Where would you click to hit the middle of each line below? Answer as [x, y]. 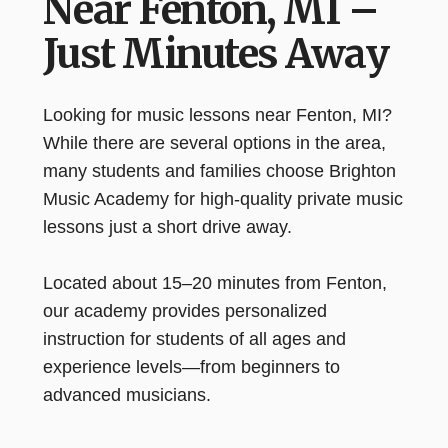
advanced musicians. [126, 395]
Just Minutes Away [215, 54]
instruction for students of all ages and [194, 339]
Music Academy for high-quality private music [222, 199]
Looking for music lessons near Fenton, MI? [217, 115]
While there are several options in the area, [214, 143]
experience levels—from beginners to [191, 367]
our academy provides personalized [184, 311]
